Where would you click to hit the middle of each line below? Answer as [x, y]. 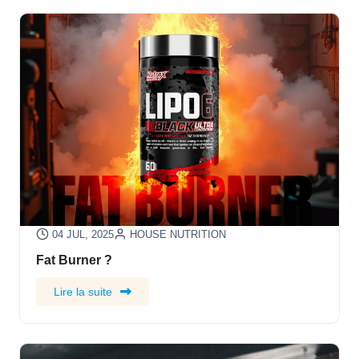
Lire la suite [83, 291]
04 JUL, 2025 [83, 235]
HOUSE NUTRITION [177, 235]
